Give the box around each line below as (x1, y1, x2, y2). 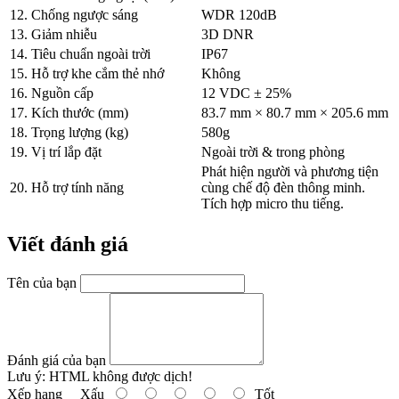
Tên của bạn (7, 274, 77, 290)
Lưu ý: (7, 368, 49, 384)
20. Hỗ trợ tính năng (10, 179, 124, 195)
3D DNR (201, 26, 254, 42)
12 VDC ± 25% (201, 85, 291, 101)
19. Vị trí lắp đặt (10, 143, 102, 159)
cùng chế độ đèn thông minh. (201, 179, 365, 195)
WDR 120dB (201, 6, 277, 22)
